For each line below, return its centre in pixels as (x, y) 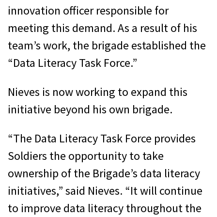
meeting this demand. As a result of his (102, 28)
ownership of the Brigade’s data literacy (104, 173)
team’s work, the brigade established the (107, 45)
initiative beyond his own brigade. (90, 109)
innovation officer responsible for (88, 10)
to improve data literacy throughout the (105, 208)
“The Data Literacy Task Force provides (102, 138)
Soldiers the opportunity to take (86, 155)
